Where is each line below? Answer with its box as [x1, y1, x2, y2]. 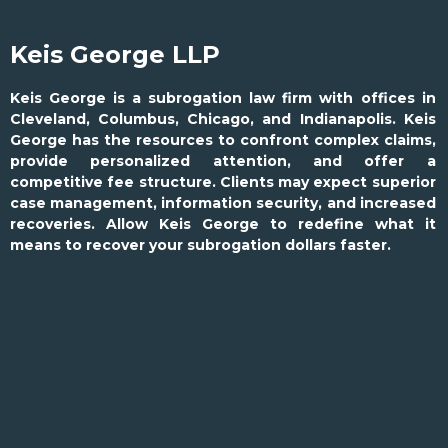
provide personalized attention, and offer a [10, 152, 436, 170]
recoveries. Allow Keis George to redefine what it [10, 215, 436, 233]
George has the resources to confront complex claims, [10, 131, 436, 149]
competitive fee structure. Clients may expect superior [10, 173, 436, 191]
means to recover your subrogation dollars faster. [10, 236, 391, 254]
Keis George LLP [10, 40, 220, 69]
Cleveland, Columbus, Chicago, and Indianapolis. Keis [10, 110, 436, 128]
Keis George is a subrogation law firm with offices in [10, 89, 436, 107]
